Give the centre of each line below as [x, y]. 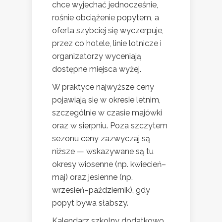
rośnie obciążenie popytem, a [106, 18]
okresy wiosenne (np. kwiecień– [109, 165]
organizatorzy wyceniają [97, 56]
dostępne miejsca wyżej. [97, 69]
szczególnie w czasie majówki [107, 113]
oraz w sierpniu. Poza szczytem [110, 126]
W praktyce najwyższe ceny [103, 87]
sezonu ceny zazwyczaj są [101, 139]
